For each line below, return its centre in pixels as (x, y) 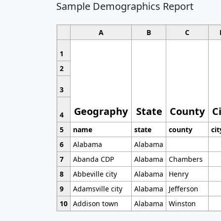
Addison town (95, 203)
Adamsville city (97, 188)
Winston (182, 203)
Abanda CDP (93, 159)
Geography (101, 111)
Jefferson (183, 188)
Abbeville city (95, 174)
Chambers (185, 159)
